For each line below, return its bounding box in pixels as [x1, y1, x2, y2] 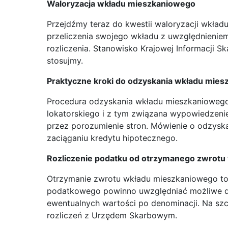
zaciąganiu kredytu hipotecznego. [47, 133, 178, 144]
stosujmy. [47, 55, 83, 66]
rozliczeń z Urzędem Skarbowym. [47, 210, 177, 221]
